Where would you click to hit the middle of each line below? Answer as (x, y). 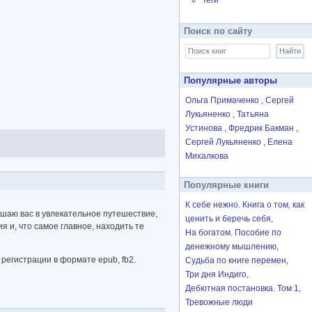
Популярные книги (226, 185)
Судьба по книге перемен (236, 261)
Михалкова (207, 156)
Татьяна (253, 115)
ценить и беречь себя (228, 219)
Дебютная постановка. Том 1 (242, 289)
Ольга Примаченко (223, 101)
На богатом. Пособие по (233, 233)
